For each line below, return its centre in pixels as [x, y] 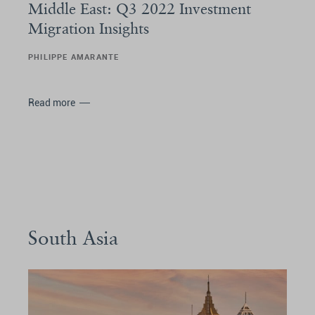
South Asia [73, 237]
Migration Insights [89, 28]
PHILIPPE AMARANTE [74, 56]
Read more [52, 102]
